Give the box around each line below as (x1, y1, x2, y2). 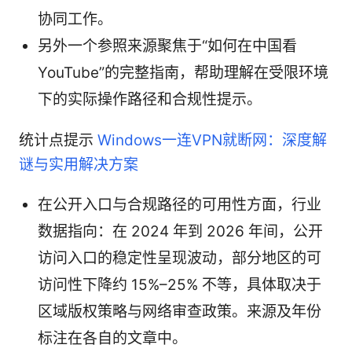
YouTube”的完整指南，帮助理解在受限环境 (38, 63, 328, 82)
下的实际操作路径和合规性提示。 (38, 90, 262, 108)
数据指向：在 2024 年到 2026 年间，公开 (38, 222, 323, 240)
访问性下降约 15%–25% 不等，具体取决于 (38, 275, 321, 294)
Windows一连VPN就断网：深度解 (97, 130, 327, 149)
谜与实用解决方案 (19, 155, 138, 174)
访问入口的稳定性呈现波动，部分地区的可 (38, 248, 321, 267)
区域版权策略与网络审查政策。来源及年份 (38, 302, 321, 321)
